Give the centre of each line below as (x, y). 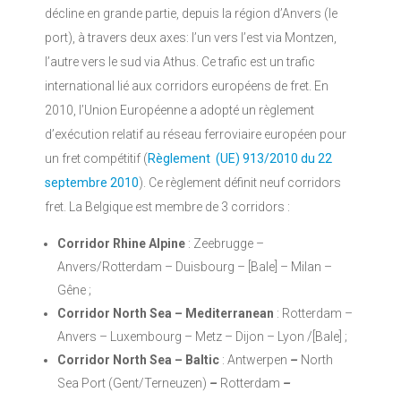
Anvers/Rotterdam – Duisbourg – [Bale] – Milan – (195, 267)
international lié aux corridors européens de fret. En (187, 86)
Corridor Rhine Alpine (121, 243)
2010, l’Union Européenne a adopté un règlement (179, 110)
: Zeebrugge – (225, 243)
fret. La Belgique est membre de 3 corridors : (167, 207)
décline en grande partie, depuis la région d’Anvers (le (191, 13)
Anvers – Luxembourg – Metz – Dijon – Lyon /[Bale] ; (202, 337)
